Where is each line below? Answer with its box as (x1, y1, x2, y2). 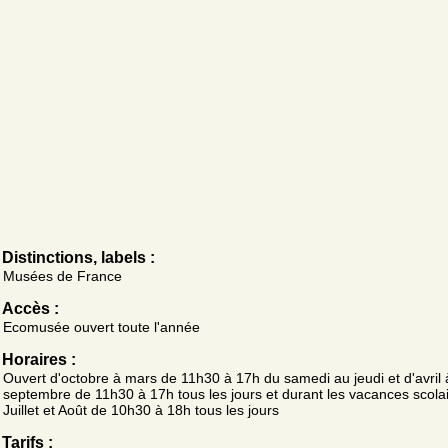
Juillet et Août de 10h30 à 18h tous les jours (3, 401, 279, 418)
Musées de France (3, 267, 122, 284)
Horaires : (2, 350, 76, 368)
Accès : (2, 299, 59, 317)
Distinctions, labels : (2, 248, 155, 266)
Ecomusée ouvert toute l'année (3, 318, 200, 335)
